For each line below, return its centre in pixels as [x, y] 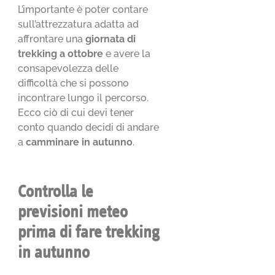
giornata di [111, 39]
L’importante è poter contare [83, 9]
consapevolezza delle [68, 68]
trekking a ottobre [61, 53]
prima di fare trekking [89, 232]
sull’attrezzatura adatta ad [79, 24]
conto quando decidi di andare [89, 127]
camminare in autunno [79, 142]
